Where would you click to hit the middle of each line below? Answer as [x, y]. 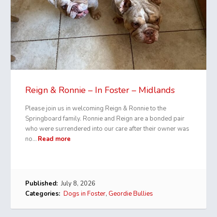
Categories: [43, 194]
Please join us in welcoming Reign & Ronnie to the [96, 109]
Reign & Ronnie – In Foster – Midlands [100, 90]
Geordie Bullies [131, 194]
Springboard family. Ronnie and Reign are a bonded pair [105, 119]
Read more [54, 139]
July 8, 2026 [78, 184]
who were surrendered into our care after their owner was [108, 129]
